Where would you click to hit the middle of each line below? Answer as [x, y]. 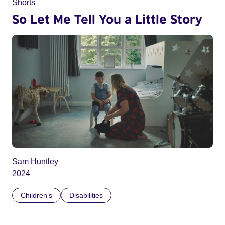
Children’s [36, 195]
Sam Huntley [35, 161]
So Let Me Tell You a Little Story [107, 18]
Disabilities [86, 195]
